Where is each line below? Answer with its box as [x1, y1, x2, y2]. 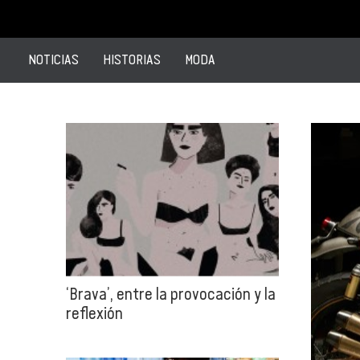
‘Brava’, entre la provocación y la [66, 284, 276, 303]
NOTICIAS [28, 51, 79, 67]
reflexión [66, 303, 123, 322]
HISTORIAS [103, 51, 161, 67]
